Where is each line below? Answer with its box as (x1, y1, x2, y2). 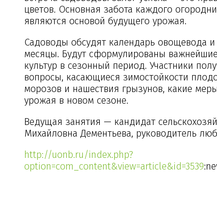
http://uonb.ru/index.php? (24, 148, 133, 160)
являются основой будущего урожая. (24, 15, 186, 27)
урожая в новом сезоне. (24, 94, 128, 106)
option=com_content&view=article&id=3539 (24, 160, 204, 172)
